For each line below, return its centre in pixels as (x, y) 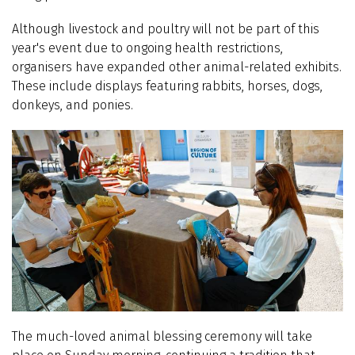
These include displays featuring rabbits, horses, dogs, (167, 86)
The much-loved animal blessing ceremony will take (162, 336)
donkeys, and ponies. (73, 105)
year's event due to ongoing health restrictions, (147, 48)
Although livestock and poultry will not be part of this (166, 29)
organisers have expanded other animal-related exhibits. (177, 67)
